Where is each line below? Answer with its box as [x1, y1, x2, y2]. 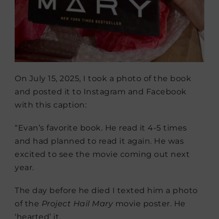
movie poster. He [113, 198, 186, 208]
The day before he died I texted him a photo [15, 185, 198, 195]
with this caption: [15, 100, 87, 109]
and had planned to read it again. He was [15, 136, 184, 146]
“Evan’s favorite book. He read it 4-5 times [15, 123, 187, 132]
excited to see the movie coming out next [15, 149, 190, 159]
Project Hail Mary [41, 198, 113, 208]
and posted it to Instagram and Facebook [15, 87, 187, 96]
